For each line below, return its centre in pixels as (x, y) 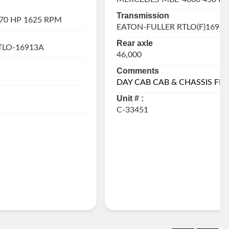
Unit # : (130, 99)
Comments (138, 71)
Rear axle (134, 43)
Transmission (143, 16)
